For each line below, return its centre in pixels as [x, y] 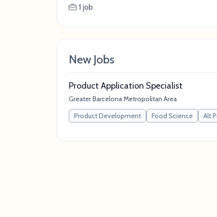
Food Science [172, 116]
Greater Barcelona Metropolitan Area [123, 99]
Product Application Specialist [126, 86]
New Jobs [92, 59]
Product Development [108, 116]
